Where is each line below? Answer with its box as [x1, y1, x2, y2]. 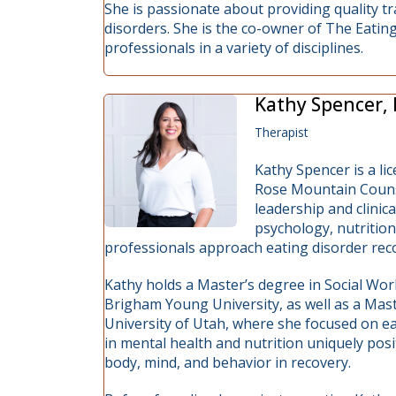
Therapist [255, 124, 308, 141]
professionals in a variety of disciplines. [104, 38, 363, 57]
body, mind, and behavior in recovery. [104, 353, 351, 372]
